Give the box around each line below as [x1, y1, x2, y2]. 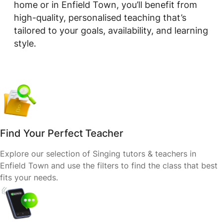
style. [14, 38, 36, 49]
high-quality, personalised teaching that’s [14, 12, 186, 23]
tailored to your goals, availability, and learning [14, 25, 208, 36]
